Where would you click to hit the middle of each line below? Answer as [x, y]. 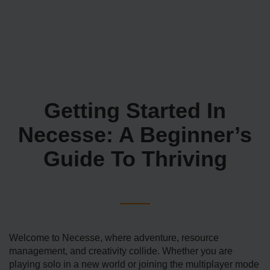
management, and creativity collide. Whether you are [121, 251]
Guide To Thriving [135, 159]
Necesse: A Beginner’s [135, 135]
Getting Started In [135, 111]
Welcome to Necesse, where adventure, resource [114, 238]
